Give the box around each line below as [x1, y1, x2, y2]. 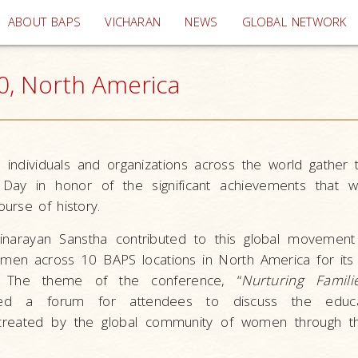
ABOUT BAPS [8, 14, 82, 30]
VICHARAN [105, 14, 161, 30]
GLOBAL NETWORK [241, 14, 347, 30]
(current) [160, 13, 209, 30]
